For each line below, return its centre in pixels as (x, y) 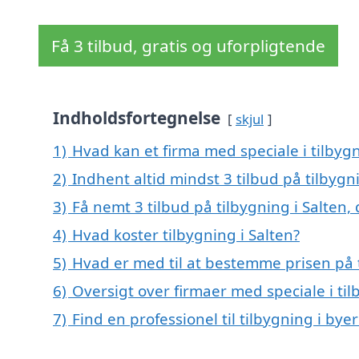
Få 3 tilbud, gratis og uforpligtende (188, 46)
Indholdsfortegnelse (137, 118)
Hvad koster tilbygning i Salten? (186, 235)
